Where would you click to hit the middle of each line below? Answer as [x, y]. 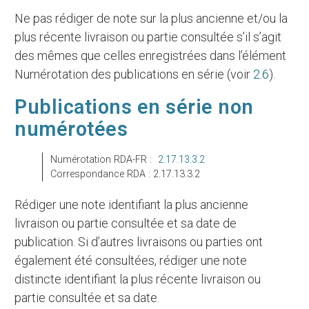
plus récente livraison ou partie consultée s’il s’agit [148, 37]
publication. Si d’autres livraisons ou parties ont [139, 242]
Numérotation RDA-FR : [106, 160]
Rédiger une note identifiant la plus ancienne [19, 205]
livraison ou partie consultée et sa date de [126, 223]
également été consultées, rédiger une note [131, 261]
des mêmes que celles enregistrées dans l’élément [151, 55]
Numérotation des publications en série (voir [134, 74]
